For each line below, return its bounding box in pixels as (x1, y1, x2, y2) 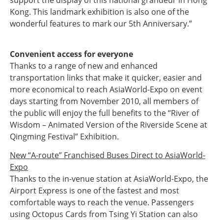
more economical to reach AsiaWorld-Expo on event (10, 84, 202, 95)
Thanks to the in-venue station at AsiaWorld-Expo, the (10, 173, 208, 184)
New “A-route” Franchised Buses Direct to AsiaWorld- (10, 150, 205, 161)
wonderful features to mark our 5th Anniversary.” (10, 18, 192, 29)
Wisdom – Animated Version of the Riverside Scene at (10, 119, 207, 130)
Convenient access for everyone (10, 49, 133, 59)
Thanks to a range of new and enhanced (10, 60, 158, 71)
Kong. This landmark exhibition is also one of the (10, 6, 189, 17)
